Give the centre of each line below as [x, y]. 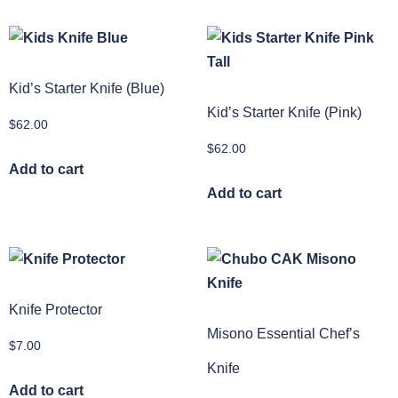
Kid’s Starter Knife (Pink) [284, 112]
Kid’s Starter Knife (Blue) [87, 88]
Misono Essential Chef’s [283, 334]
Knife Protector [56, 310]
